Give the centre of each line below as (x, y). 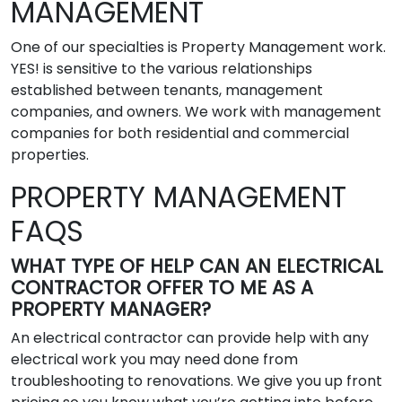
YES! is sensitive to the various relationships (162, 68)
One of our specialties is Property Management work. (198, 47)
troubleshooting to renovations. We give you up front (197, 380)
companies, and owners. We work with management (196, 111)
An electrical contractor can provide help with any (190, 337)
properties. (50, 154)
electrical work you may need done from (154, 359)
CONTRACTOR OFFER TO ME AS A (162, 287)
